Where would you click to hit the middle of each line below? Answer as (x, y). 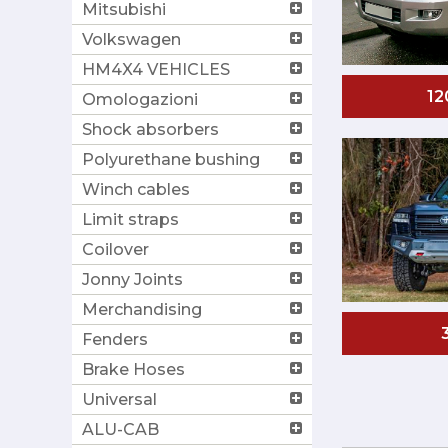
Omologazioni (140, 99)
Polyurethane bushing (171, 159)
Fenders (115, 339)
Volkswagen (131, 39)
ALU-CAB (120, 429)
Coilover (115, 249)
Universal (119, 399)
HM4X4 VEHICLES (156, 69)
